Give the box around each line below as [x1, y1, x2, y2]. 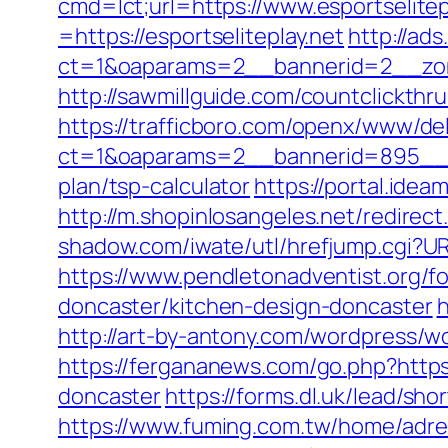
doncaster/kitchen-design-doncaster [58, 291, 433, 321]
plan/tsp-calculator [58, 171, 251, 201]
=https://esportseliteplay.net [58, 21, 345, 51]
